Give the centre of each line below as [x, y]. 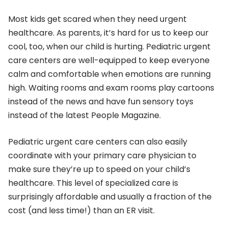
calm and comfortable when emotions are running [109, 74]
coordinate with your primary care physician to [102, 155]
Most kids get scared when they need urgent [97, 19]
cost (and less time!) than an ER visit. [81, 210]
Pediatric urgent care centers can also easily [98, 141]
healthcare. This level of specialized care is [93, 183]
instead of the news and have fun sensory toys [101, 101]
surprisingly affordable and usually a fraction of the [110, 196]
